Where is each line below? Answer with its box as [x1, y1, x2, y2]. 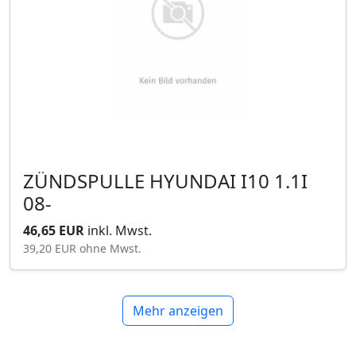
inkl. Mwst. [87, 222, 152, 240]
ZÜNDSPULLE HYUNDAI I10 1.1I [23, 168, 149, 195]
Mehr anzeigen [133, 302, 223, 320]
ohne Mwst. [79, 241, 141, 257]
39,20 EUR [23, 241, 79, 257]
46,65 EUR [23, 222, 87, 240]
